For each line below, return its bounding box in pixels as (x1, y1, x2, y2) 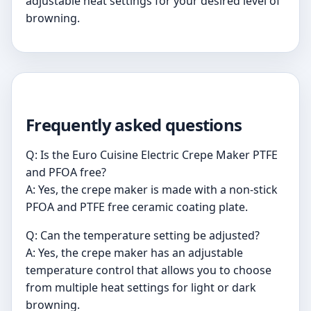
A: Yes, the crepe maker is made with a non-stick (26, 181, 278, 197)
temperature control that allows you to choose (26, 262, 271, 278)
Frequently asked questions (26, 112, 242, 136)
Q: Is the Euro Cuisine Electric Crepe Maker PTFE (26, 146, 278, 162)
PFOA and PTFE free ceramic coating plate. (26, 199, 248, 215)
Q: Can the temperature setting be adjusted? (26, 227, 260, 243)
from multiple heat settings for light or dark (26, 279, 256, 295)
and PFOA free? (26, 164, 106, 180)
